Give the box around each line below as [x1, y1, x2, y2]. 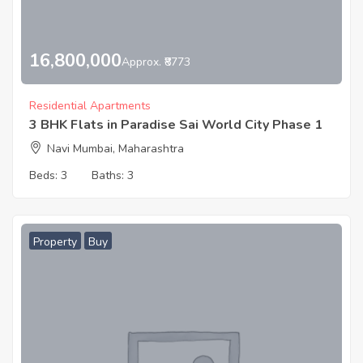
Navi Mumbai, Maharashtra [47, 140, 184, 156]
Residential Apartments [29, 97, 151, 113]
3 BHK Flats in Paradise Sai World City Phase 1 [29, 115, 322, 134]
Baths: [92, 167, 127, 183]
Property [33, 233, 77, 250]
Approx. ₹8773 [122, 53, 190, 70]
